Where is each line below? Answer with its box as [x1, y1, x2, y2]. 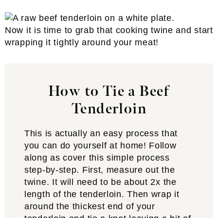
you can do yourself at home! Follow [24, 141, 177, 150]
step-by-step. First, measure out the [24, 165, 175, 175]
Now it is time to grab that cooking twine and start [5, 25, 213, 35]
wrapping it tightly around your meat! [5, 37, 159, 47]
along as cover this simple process [24, 153, 170, 163]
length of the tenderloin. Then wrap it [24, 189, 180, 199]
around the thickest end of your [24, 201, 155, 211]
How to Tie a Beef [48, 83, 170, 100]
